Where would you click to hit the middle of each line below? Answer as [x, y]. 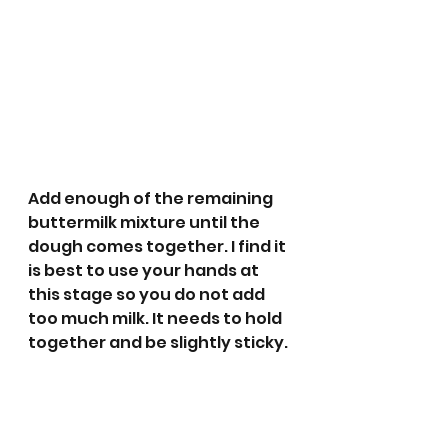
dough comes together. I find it [158, 246]
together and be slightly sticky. [158, 342]
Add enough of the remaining [152, 198]
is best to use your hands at [145, 270]
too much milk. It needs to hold [156, 318]
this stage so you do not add [148, 294]
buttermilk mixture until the [145, 222]
